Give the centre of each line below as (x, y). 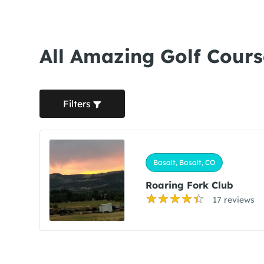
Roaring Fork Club (189, 185)
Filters (78, 103)
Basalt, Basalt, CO (184, 163)
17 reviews (233, 200)
